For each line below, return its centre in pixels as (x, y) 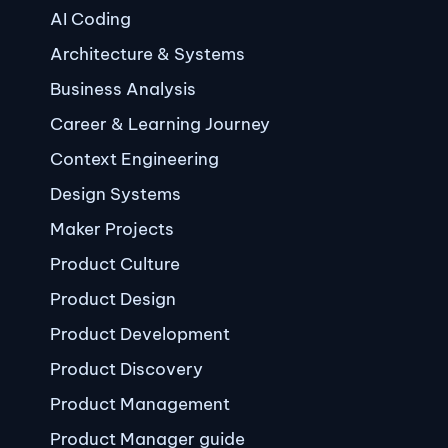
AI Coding (90, 19)
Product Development (140, 334)
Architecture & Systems (147, 54)
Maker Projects (112, 229)
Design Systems (115, 194)
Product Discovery (126, 369)
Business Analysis (123, 89)
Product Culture (115, 264)
